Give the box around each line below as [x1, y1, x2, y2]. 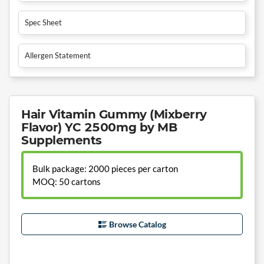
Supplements [21, 133, 102, 147]
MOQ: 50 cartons [32, 176, 101, 187]
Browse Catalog [108, 219, 166, 229]
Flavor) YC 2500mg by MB [21, 120, 177, 134]
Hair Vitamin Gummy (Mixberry [21, 107, 207, 121]
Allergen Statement [25, 50, 91, 60]
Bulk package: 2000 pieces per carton [32, 163, 178, 174]
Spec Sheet [25, 17, 62, 27]
